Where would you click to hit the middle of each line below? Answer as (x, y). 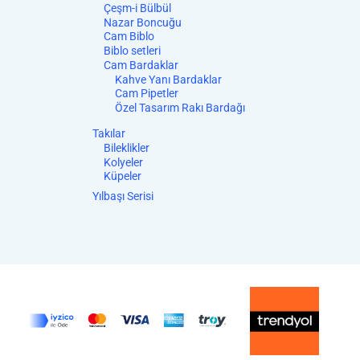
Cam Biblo (129, 37)
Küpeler (123, 176)
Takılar (109, 133)
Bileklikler (127, 147)
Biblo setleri (132, 51)
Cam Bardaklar (141, 65)
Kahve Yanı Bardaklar (168, 79)
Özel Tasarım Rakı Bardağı (180, 108)
